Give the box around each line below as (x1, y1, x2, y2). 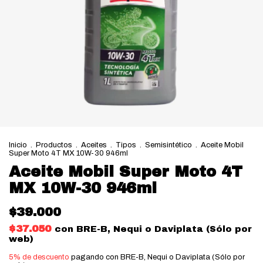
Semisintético (145, 141, 192, 149)
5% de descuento (9, 253, 69, 261)
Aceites (81, 141, 107, 149)
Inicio (9, 141, 27, 149)
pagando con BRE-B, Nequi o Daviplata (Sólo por (69, 253, 245, 261)
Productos (36, 141, 72, 149)
